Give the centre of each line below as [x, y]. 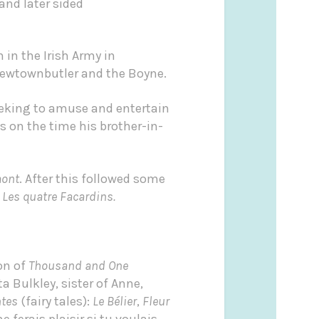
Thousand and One [78, 265]
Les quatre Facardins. [58, 196]
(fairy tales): [55, 301]
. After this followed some [92, 178]
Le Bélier [114, 301]
